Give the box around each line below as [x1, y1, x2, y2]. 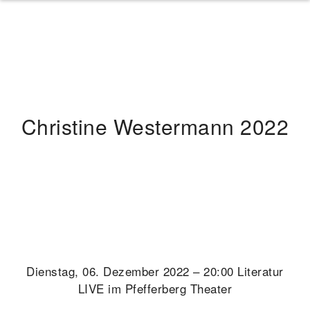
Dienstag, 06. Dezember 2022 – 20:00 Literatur [26, 262, 284, 280]
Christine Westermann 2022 [21, 111, 289, 141]
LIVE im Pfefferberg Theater [77, 280, 232, 297]
